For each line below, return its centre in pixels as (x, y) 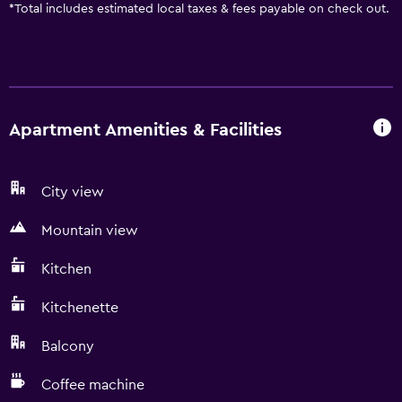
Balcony (68, 346)
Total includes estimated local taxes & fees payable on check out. (202, 9)
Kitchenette (80, 308)
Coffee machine (93, 385)
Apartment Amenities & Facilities (145, 130)
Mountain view (90, 231)
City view (73, 192)
